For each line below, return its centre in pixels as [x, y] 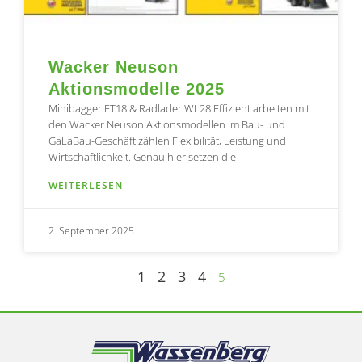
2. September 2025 [91, 231]
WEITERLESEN [86, 186]
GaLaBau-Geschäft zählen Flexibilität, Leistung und [167, 141]
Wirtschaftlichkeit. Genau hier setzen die [142, 157]
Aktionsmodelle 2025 [137, 89]
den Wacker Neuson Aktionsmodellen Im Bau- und [167, 125]
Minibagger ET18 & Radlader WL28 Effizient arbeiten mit [179, 109]
